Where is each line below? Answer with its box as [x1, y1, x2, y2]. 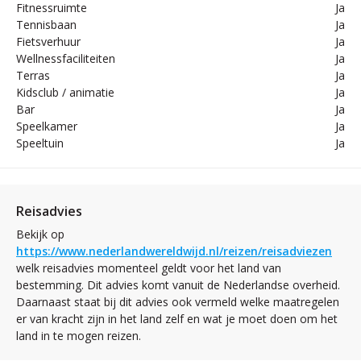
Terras [16, 68, 50, 83]
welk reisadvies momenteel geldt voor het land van [16, 260, 281, 276]
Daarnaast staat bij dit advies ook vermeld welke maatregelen [16, 294, 339, 309]
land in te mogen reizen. [16, 328, 141, 343]
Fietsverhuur [16, 34, 81, 49]
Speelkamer [16, 118, 77, 134]
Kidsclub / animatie [16, 85, 114, 100]
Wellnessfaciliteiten [16, 51, 115, 66]
